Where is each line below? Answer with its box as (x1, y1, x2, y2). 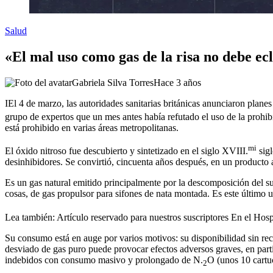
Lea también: (5, 211, 55, 222)
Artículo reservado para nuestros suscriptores (57, 211, 229, 222)
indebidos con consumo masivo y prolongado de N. (5, 254, 203, 265)
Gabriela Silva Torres (72, 77, 154, 88)
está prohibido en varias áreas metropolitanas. (5, 122, 179, 133)
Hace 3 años (154, 77, 201, 88)
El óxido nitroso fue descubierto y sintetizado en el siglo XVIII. (5, 146, 248, 157)
